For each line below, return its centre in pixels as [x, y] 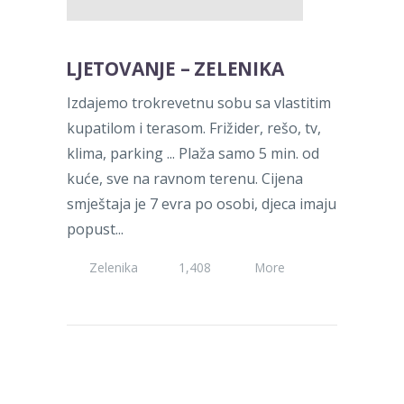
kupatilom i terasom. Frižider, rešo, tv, [194, 129]
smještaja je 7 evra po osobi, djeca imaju [202, 204]
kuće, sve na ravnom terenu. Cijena [185, 179]
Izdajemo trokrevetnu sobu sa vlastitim [199, 103]
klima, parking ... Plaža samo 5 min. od [193, 154]
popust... [95, 230]
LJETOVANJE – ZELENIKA [174, 68]
